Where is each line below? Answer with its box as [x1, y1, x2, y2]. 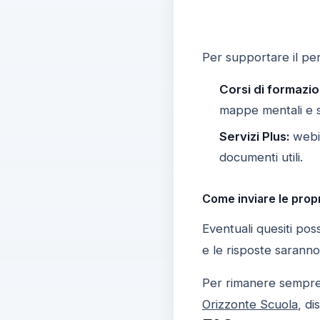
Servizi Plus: [219, 129, 289, 144]
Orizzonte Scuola [201, 296, 298, 311]
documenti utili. [219, 149, 303, 164]
